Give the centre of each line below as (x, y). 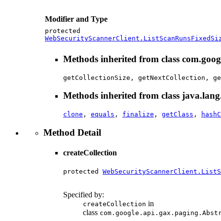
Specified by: (84, 195)
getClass (178, 114)
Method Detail (72, 132)
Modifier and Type (76, 19)
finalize (138, 114)
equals (103, 114)
